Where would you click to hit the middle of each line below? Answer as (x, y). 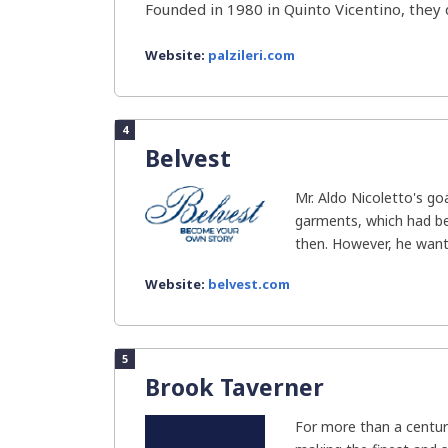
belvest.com (249, 284)
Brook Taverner (234, 387)
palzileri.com (251, 55)
